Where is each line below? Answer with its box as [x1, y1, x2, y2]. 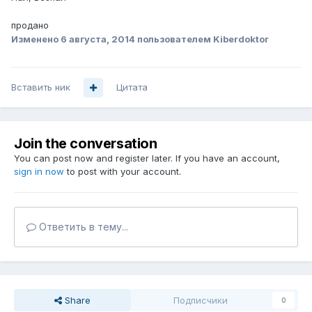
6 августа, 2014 [61, 33, 135, 45]
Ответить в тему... [36, 221, 128, 233]
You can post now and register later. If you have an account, [14, 153, 280, 164]
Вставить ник [11, 81, 70, 93]
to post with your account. [64, 166, 181, 178]
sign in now [14, 166, 64, 178]
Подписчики [173, 295, 228, 306]
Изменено [11, 33, 61, 45]
